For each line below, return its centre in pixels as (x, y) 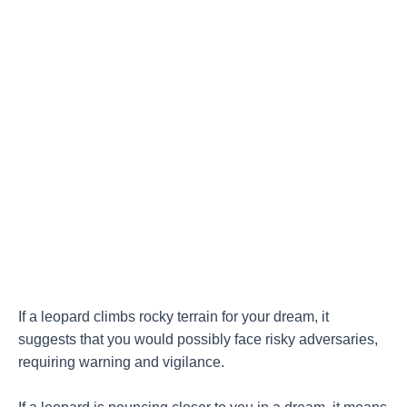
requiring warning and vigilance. (121, 362)
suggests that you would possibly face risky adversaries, (198, 340)
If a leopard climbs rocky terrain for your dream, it (174, 317)
